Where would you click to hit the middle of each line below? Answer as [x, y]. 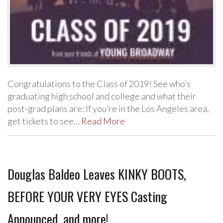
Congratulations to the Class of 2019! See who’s [99, 84]
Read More [103, 121]
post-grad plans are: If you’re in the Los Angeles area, [108, 109]
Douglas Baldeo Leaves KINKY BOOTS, [97, 174]
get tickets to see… [44, 121]
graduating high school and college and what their [102, 96]
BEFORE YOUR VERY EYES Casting [87, 196]
